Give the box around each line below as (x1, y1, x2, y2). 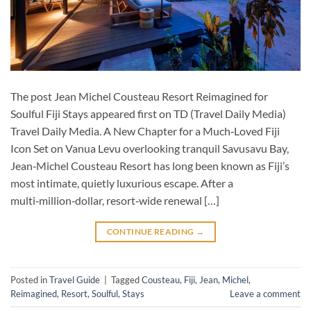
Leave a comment (230, 287, 301, 299)
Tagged (111, 274, 142, 285)
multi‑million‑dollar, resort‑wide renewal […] (10, 194, 219, 208)
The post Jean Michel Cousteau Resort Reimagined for (10, 90, 268, 103)
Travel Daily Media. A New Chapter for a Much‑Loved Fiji (10, 124, 280, 138)
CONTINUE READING (106, 226, 196, 237)
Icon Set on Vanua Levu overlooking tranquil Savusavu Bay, (10, 142, 289, 155)
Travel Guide (49, 274, 100, 285)
